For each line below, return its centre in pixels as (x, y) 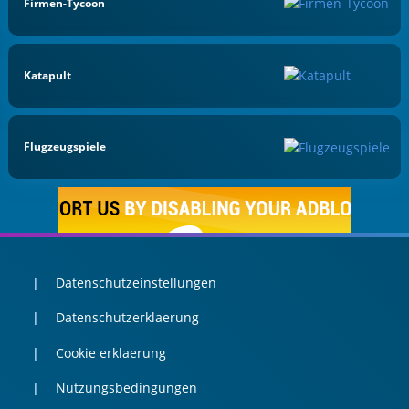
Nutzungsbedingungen (126, 388)
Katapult (48, 75)
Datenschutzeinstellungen (136, 282)
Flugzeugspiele (65, 147)
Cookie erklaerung (110, 352)
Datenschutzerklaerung (127, 318)
